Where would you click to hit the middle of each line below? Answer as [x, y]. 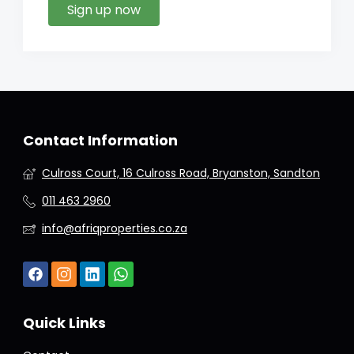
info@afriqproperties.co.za [115, 228]
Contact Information [100, 140]
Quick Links [64, 323]
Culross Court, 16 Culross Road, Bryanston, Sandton [181, 173]
